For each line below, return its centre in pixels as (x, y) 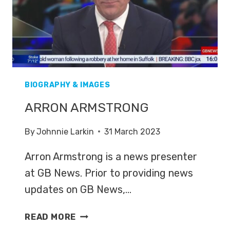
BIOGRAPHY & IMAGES (68, 85)
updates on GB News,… (78, 189)
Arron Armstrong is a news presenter (111, 156)
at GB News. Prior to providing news (109, 173)
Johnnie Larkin (65, 131)
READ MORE (51, 217)
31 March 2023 (132, 131)
